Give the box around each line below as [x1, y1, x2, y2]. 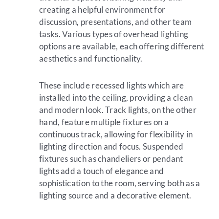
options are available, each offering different [39, 41, 204, 52]
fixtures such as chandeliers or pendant [39, 153, 183, 164]
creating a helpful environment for [39, 4, 166, 15]
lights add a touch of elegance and [39, 166, 164, 176]
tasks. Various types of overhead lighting [39, 29, 189, 40]
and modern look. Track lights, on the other [39, 105, 197, 115]
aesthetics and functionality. [39, 53, 143, 64]
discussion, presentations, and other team [39, 17, 192, 27]
